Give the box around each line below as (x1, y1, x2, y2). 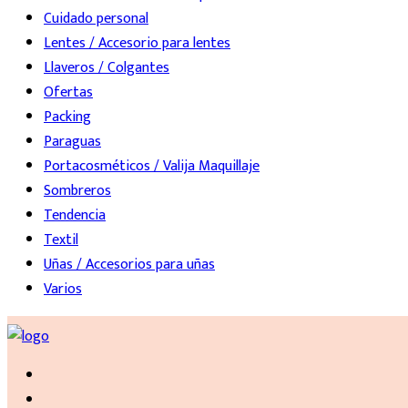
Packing (44, 105, 91, 130)
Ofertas (44, 80, 93, 106)
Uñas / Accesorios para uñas (44, 252, 215, 278)
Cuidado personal (44, 6, 148, 32)
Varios (44, 277, 82, 302)
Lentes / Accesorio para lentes (44, 31, 230, 56)
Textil (44, 228, 78, 253)
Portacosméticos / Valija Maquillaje (44, 154, 260, 179)
